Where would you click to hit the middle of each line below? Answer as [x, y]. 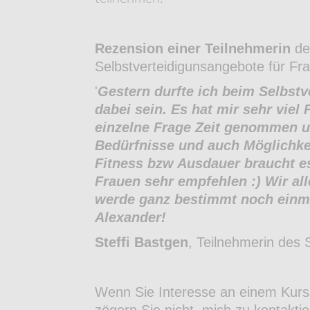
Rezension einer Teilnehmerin [193, 48]
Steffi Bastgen [142, 242]
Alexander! [130, 217]
